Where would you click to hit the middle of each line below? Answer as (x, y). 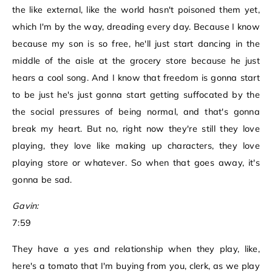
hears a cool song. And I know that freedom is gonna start (136, 78)
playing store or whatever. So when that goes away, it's (136, 163)
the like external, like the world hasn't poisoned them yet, (136, 10)
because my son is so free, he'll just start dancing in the (136, 44)
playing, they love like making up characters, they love (136, 146)
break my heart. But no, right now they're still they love (136, 129)
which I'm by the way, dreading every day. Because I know (136, 27)
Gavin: (25, 206)
